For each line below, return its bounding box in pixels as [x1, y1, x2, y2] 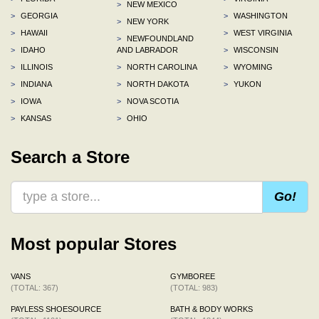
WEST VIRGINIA [231, 28, 292, 37]
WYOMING [231, 62, 273, 71]
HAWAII [19, 28, 48, 37]
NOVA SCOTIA [125, 96, 179, 105]
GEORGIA [19, 11, 58, 20]
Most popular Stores [11, 234, 177, 253]
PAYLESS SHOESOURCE [11, 304, 101, 313]
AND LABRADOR [117, 45, 179, 54]
